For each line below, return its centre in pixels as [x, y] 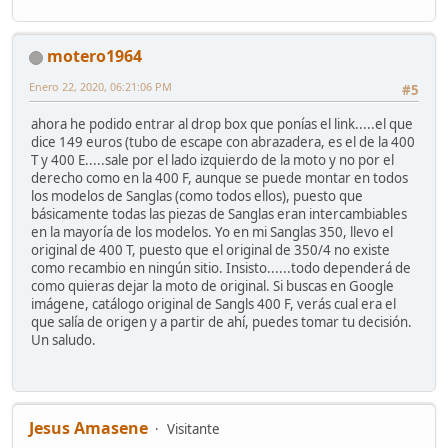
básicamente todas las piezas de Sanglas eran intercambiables [219, 214]
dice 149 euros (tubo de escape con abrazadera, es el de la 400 [223, 142]
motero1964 [94, 56]
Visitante [193, 428]
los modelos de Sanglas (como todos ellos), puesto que [197, 196]
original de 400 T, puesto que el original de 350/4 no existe [210, 250]
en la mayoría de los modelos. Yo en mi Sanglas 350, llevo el [212, 232]
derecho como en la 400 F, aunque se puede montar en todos [219, 178]
